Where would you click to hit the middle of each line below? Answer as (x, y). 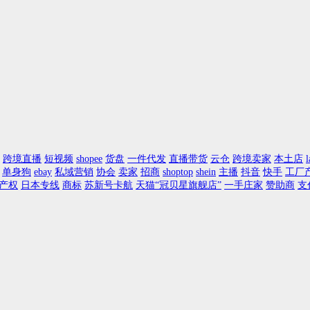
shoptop (178, 172)
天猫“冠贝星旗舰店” (179, 185)
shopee (89, 159)
